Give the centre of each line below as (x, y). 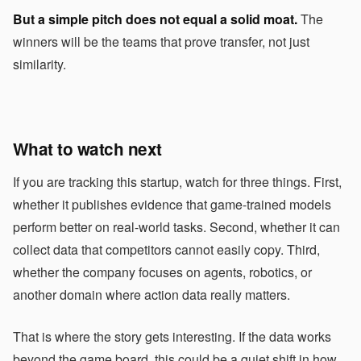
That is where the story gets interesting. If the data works (172, 336)
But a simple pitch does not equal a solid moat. (155, 19)
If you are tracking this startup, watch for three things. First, (177, 181)
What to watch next (87, 148)
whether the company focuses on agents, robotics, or (162, 272)
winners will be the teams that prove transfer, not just (161, 41)
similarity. (39, 64)
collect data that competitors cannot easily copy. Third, (166, 249)
